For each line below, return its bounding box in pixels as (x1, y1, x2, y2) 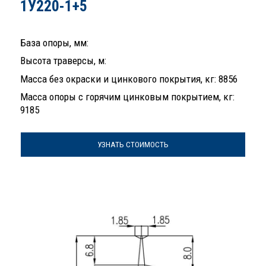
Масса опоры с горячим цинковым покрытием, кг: (20, 91, 235, 103)
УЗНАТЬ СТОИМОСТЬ (97, 140, 169, 150)
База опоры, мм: (20, 36, 88, 49)
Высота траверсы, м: (20, 55, 106, 67)
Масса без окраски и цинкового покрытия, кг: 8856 (20, 72, 237, 85)
